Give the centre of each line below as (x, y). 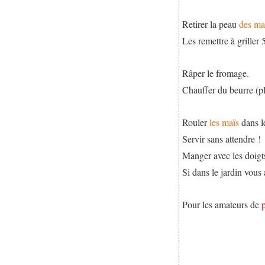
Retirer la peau (211, 24)
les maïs (224, 122)
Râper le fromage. (216, 73)
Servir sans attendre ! (222, 138)
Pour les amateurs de (222, 204)
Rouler (196, 122)
